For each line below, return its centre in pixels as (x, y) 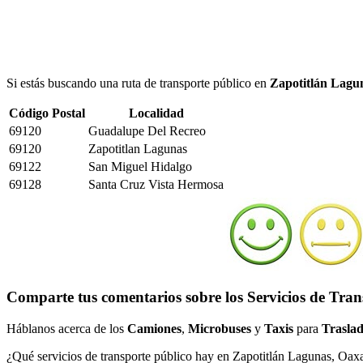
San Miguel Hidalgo (140, 166)
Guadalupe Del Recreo (147, 130)
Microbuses (220, 328)
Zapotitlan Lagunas (138, 148)
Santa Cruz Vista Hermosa (156, 184)
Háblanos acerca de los (67, 328)
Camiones (154, 328)
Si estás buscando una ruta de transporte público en (138, 83)
